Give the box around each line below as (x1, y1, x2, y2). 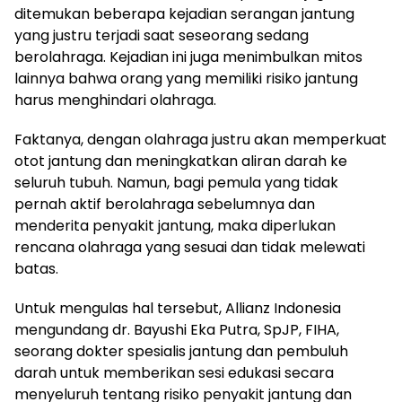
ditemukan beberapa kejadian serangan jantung (14, 3, 354, 24)
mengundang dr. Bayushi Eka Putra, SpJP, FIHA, (14, 319, 339, 340)
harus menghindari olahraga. (14, 89, 216, 110)
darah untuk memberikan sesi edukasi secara (14, 362, 334, 383)
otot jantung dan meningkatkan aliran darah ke (14, 150, 347, 171)
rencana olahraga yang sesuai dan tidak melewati (14, 236, 365, 258)
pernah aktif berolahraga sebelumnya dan (14, 193, 315, 214)
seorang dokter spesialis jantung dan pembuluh (14, 340, 348, 362)
